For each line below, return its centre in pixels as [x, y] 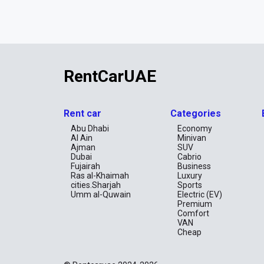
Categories [196, 113]
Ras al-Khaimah [100, 176]
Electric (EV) [200, 194]
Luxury [190, 176]
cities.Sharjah [96, 185]
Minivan [192, 138]
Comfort [194, 213]
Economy [195, 128]
